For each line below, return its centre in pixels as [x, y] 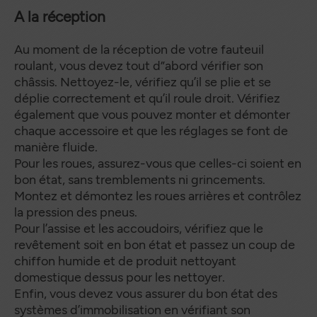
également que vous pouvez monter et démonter [152, 114]
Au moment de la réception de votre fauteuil [139, 49]
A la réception [60, 16]
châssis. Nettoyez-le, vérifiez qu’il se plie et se [143, 82]
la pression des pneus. [77, 212]
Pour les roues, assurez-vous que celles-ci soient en [158, 163]
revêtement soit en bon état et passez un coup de [155, 244]
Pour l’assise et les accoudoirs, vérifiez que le [139, 228]
